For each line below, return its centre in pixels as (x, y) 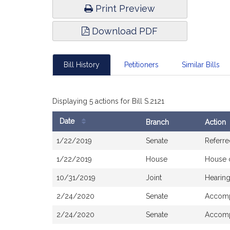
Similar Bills (201, 65)
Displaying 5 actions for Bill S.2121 (108, 101)
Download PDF (124, 31)
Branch (157, 122)
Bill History (82, 65)
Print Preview (124, 8)
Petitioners (141, 65)
